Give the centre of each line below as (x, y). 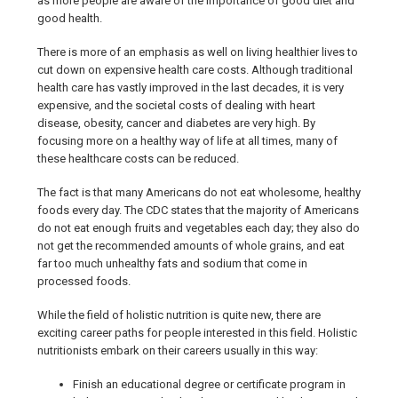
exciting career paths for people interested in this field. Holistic (197, 333)
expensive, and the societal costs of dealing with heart (176, 106)
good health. (70, 19)
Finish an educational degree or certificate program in (209, 385)
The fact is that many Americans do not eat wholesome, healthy (199, 193)
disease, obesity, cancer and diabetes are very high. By (176, 123)
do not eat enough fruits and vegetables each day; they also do (199, 228)
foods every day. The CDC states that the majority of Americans (198, 211)
